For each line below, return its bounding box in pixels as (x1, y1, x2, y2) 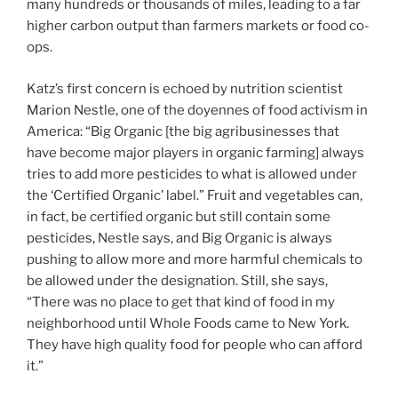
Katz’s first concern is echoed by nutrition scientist (27, 80, 343, 97)
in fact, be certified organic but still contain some (27, 208, 330, 225)
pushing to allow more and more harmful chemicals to (27, 251, 362, 267)
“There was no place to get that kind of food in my (27, 293, 335, 310)
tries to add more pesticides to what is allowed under (27, 165, 357, 182)
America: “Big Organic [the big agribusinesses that (27, 123, 339, 139)
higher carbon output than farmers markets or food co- (27, 18, 370, 35)
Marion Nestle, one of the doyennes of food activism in (27, 101, 368, 118)
